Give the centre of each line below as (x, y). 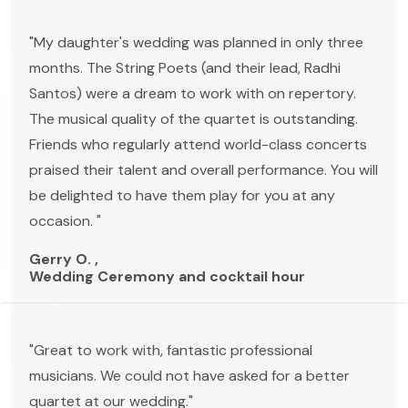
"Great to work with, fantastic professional (171, 350)
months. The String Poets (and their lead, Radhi (185, 67)
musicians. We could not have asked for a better (189, 375)
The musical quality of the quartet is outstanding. (194, 118)
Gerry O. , (64, 259)
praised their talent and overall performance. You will (204, 169)
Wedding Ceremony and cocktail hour (167, 276)
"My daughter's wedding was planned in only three (196, 42)
